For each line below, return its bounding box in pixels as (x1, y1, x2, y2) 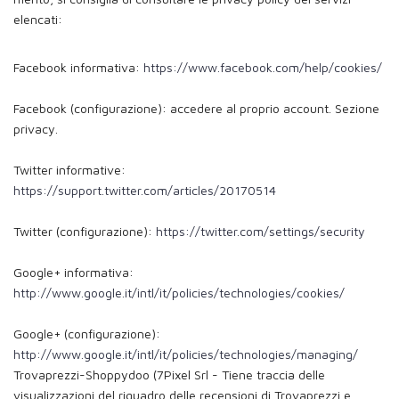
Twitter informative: (13, 161, 126, 177)
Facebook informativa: (13, 59, 143, 75)
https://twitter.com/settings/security (156, 223, 365, 239)
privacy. (13, 120, 58, 136)
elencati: (13, 11, 62, 27)
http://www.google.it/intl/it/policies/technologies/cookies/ (13, 284, 345, 300)
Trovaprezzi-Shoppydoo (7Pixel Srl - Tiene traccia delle (13, 366, 325, 382)
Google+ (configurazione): (13, 325, 160, 341)
